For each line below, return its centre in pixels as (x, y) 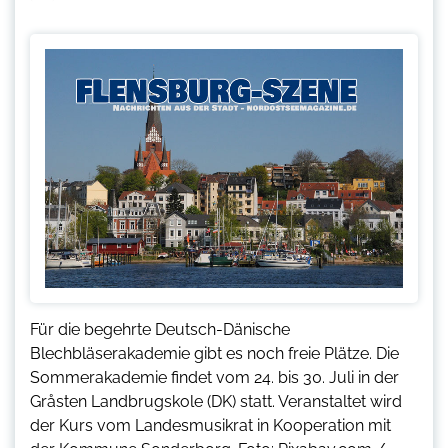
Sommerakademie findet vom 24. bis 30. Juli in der (214, 378)
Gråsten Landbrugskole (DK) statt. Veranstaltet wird (216, 402)
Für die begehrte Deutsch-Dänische (160, 330)
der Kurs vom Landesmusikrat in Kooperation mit (210, 426)
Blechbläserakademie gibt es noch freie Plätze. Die (214, 354)
